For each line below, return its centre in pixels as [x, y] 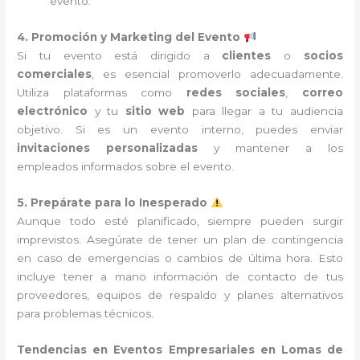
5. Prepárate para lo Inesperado [112, 203]
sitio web [155, 111]
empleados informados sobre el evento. [126, 167]
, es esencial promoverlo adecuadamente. [217, 74]
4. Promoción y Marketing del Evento [129, 37]
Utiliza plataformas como [102, 93]
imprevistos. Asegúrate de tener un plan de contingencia [180, 240]
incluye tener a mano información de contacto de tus [180, 277]
